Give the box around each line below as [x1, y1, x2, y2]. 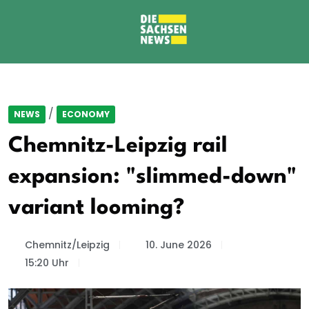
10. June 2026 [146, 238, 212, 252]
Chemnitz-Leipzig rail [8, 135, 228, 157]
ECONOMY [62, 108, 110, 120]
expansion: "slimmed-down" [8, 166, 297, 188]
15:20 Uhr [24, 256, 69, 270]
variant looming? [8, 197, 184, 219]
